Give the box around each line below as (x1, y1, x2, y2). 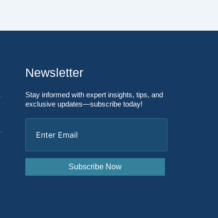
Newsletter (25, 66, 83, 79)
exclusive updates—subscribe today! (25, 100, 143, 108)
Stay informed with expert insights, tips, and (25, 91, 163, 99)
